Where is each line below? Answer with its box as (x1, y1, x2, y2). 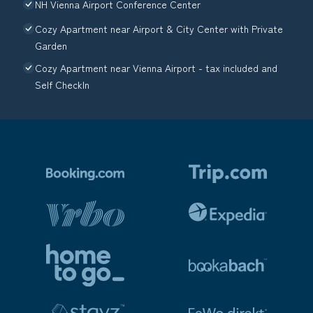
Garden (35, 38, 67, 53)
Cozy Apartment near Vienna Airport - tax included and (35, 61, 277, 75)
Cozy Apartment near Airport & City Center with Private (35, 22, 283, 36)
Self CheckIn (35, 78, 89, 92)
